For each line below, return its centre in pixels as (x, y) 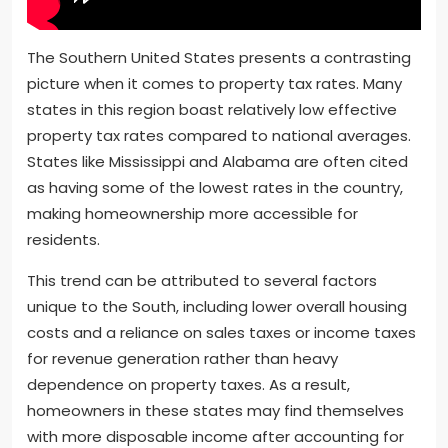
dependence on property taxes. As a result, (188, 384)
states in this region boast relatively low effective (212, 109)
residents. (63, 239)
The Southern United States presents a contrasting (219, 57)
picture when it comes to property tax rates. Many (214, 83)
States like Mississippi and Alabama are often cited (217, 161)
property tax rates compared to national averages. (219, 135)
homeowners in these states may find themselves (215, 410)
